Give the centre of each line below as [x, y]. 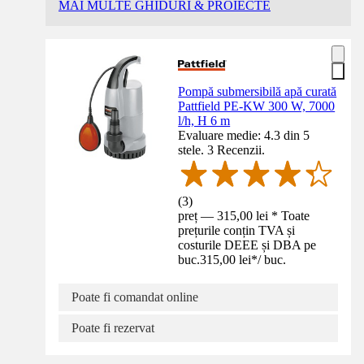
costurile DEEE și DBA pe [247, 245]
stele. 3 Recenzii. [222, 150]
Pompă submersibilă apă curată [258, 92]
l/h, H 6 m [204, 121]
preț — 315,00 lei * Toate [244, 216]
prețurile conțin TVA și [237, 231]
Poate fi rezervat [113, 328]
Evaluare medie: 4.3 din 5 [244, 136]
